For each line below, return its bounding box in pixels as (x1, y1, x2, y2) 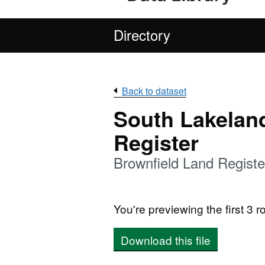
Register (114, 127, 199, 157)
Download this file (121, 232, 211, 248)
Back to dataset (122, 84, 186, 98)
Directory (114, 24, 170, 45)
